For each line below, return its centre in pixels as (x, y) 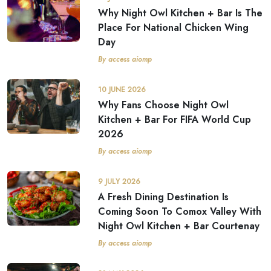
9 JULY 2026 (119, 181)
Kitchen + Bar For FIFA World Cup (175, 119)
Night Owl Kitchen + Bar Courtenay (179, 226)
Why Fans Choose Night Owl (163, 105)
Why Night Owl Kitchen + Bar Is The (180, 13)
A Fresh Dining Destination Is (163, 197)
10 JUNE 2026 (122, 90)
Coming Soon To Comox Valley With (180, 211)
